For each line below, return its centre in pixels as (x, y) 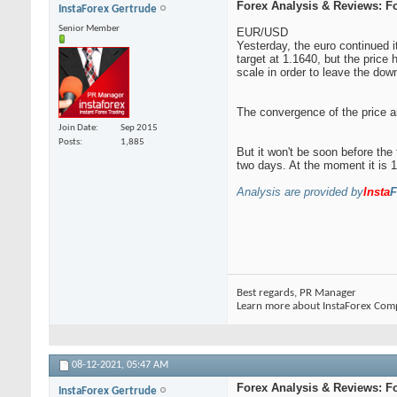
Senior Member (89, 29)
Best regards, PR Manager (296, 293)
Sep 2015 (139, 128)
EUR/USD (262, 33)
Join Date (77, 128)
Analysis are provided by (300, 192)
